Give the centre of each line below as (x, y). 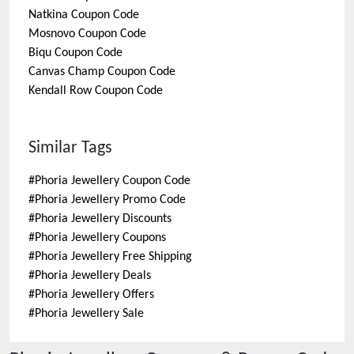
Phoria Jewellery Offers (94, 295)
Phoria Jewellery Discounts (103, 219)
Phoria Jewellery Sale (89, 314)
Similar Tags (70, 148)
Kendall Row (60, 91)
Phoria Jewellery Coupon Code (113, 181)
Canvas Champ (66, 72)
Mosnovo (52, 34)
